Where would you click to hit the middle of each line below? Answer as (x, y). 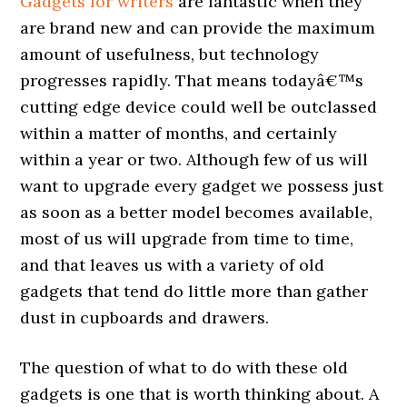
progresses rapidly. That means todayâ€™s (192, 80)
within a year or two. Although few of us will (194, 159)
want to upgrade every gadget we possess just (202, 186)
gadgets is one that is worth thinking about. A (200, 394)
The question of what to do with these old (184, 367)
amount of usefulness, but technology (170, 54)
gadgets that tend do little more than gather (194, 291)
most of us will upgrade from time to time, (187, 238)
